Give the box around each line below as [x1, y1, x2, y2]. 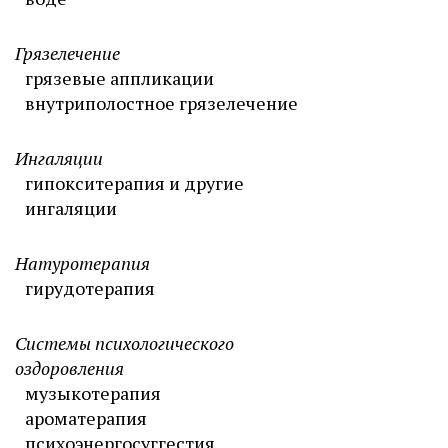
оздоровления [15, 356, 124, 380]
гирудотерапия [25, 276, 155, 300]
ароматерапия [25, 406, 147, 430]
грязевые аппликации [25, 66, 214, 90]
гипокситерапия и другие [25, 171, 244, 195]
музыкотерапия [25, 381, 161, 405]
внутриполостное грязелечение [25, 91, 298, 115]
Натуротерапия [15, 251, 150, 275]
